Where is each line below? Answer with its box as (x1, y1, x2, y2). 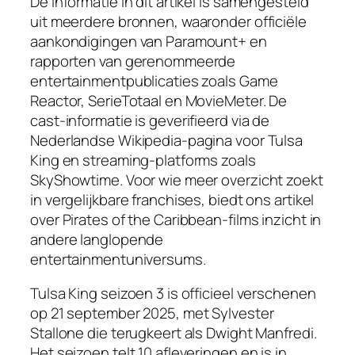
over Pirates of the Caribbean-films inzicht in (30, 208, 322, 230)
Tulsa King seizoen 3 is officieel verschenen (30, 283, 316, 304)
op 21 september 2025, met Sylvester (30, 303, 274, 324)
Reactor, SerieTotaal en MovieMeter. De (30, 90, 288, 111)
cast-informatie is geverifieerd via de (30, 109, 270, 131)
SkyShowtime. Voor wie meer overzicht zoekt (30, 169, 323, 190)
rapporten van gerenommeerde (30, 50, 236, 71)
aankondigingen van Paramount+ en (30, 30, 267, 52)
